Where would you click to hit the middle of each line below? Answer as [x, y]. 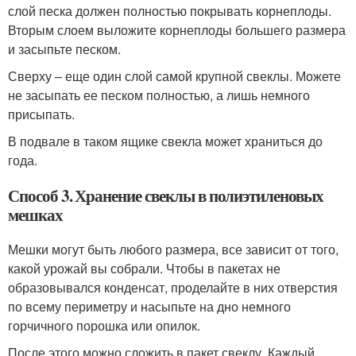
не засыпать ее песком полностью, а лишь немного [159, 95]
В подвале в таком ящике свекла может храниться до [165, 141]
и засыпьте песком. [64, 48]
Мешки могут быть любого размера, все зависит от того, [173, 249]
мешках [35, 214]
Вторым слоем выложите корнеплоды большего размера [177, 29]
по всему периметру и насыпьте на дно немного [149, 306]
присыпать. [41, 114]
